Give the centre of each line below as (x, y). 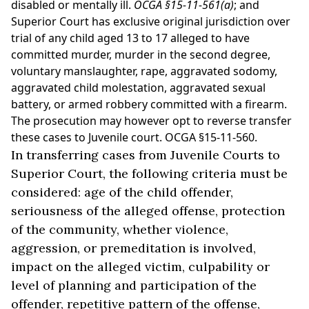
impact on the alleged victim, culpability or (140, 267)
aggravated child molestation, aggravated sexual (138, 88)
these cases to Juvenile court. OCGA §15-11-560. (134, 137)
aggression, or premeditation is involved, (133, 248)
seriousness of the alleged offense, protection (148, 211)
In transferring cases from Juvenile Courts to (146, 155)
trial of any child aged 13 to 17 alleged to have (130, 38)
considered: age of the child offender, (122, 192)
